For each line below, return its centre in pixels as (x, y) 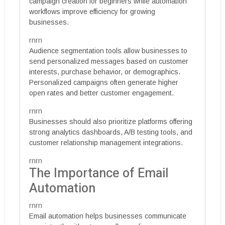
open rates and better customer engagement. (101, 93)
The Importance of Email (99, 173)
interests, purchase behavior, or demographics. (105, 72)
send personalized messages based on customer (109, 61)
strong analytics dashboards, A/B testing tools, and (111, 132)
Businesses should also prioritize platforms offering (111, 121)
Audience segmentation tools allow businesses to (108, 50)
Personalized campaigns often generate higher (104, 82)
